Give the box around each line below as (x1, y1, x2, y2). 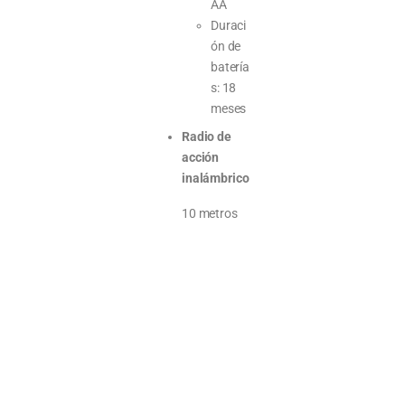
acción (182, 149, 220, 165)
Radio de (182, 128, 231, 144)
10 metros (182, 205, 238, 221)
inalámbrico (182, 170, 250, 185)
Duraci (211, 17, 247, 33)
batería (211, 59, 250, 74)
